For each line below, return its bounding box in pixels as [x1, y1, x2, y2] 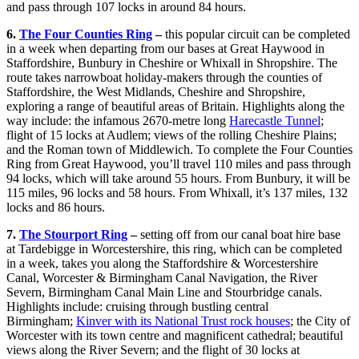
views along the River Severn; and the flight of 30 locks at [6, 343, 300, 357]
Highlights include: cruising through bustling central [6, 300, 268, 314]
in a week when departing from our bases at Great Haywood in [6, 42, 325, 56]
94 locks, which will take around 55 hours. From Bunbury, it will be [6, 171, 350, 186]
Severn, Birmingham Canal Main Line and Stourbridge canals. [6, 285, 322, 300]
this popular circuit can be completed [162, 27, 350, 42]
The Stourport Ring [19, 228, 127, 242]
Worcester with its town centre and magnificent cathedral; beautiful [6, 329, 343, 343]
